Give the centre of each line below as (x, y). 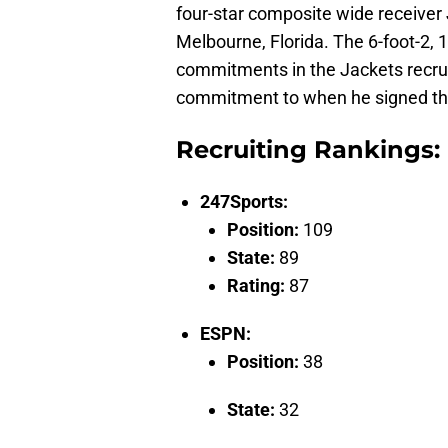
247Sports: (244, 202)
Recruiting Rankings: (308, 150)
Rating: (258, 286)
